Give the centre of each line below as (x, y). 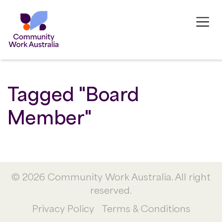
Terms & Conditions (146, 208)
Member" (50, 115)
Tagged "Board (73, 92)
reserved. (111, 189)
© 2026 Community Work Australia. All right (111, 176)
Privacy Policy (63, 208)
